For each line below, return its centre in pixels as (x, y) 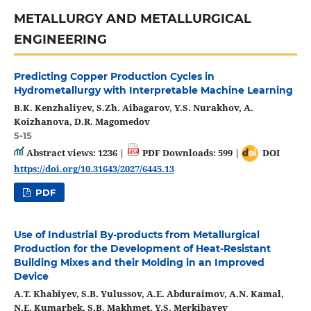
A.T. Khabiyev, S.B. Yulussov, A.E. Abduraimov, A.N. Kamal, (149, 294)
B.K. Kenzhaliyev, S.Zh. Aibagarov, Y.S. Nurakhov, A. (133, 107)
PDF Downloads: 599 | (191, 152)
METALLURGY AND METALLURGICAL (132, 18)
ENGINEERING (60, 39)
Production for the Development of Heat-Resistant (142, 249)
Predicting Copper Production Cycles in (114, 76)
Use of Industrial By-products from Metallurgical (136, 235)
